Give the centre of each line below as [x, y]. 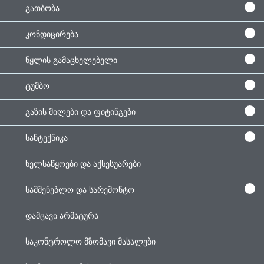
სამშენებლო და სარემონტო [80, 190]
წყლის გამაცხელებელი [71, 60]
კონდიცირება [52, 34]
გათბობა [42, 9]
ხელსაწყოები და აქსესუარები [83, 164]
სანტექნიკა [47, 138]
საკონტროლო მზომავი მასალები [90, 242]
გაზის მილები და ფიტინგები [80, 112]
